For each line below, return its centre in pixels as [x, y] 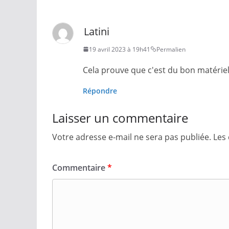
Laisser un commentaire [120, 118]
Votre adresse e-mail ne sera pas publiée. [132, 137]
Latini [97, 31]
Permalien [171, 49]
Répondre [100, 90]
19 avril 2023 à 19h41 [120, 49]
